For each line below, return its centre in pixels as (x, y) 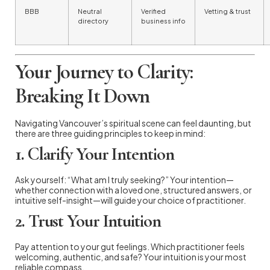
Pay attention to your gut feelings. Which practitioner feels (130, 246)
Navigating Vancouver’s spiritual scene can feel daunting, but (133, 123)
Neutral (90, 11)
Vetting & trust (228, 11)
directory (93, 20)
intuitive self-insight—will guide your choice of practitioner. (130, 200)
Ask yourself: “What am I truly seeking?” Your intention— (124, 179)
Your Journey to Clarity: (104, 72)
